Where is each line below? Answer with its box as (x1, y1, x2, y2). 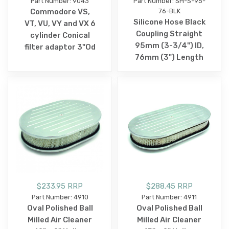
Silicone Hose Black (133, 17, 205, 27)
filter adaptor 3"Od (24, 42, 96, 52)
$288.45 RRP (146, 181, 193, 191)
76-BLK (158, 7, 180, 15)
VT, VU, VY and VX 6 (24, 19, 96, 29)
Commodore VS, (30, 7, 90, 17)
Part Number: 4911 (142, 193, 197, 201)
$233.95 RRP (37, 181, 83, 191)
